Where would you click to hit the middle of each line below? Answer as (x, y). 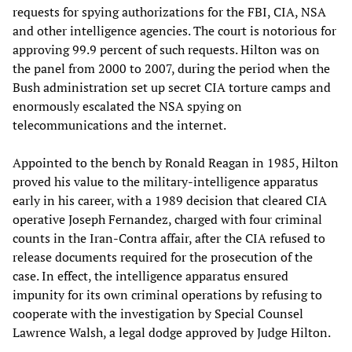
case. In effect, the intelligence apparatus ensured (150, 276)
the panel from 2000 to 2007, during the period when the (171, 69)
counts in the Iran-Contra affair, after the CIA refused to (169, 238)
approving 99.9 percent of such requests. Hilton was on (166, 50)
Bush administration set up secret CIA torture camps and (172, 88)
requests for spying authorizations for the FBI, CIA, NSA (169, 12)
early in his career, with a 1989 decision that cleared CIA (170, 201)
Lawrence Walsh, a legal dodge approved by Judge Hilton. (172, 333)
